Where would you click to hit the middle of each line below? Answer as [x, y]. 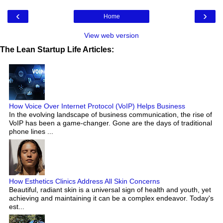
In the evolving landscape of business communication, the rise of [111, 114]
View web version [111, 35]
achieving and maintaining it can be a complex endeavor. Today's [111, 198]
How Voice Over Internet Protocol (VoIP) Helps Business [97, 106]
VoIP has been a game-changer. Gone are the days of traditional [111, 123]
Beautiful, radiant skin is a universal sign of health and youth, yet [110, 189]
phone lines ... [31, 131]
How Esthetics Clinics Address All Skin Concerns [84, 181]
